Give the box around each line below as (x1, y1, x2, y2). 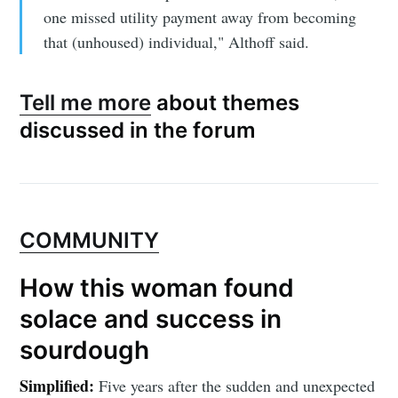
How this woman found (20, 272, 295, 303)
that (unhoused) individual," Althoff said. (43, 31, 309, 53)
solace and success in (20, 303, 283, 334)
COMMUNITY (20, 227, 160, 253)
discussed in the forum (20, 117, 257, 144)
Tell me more (20, 90, 152, 116)
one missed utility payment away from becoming (43, 6, 356, 28)
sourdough (20, 334, 150, 365)
